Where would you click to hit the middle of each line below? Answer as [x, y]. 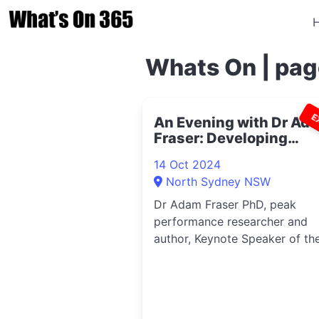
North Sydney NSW [218, 182]
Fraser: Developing [221, 138]
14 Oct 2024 [187, 164]
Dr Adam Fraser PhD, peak [225, 204]
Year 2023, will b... [204, 256]
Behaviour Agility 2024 [235, 154]
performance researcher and [231, 221]
